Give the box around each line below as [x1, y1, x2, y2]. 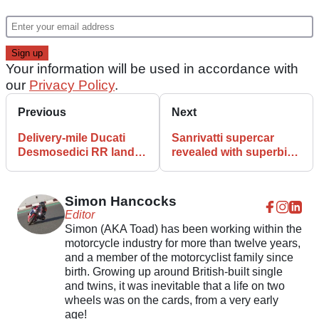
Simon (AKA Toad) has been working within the [64, 223, 302, 236]
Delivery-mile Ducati [18, 132, 125, 145]
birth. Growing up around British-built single [64, 266, 283, 278]
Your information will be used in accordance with [6, 61, 298, 77]
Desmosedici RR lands [18, 146, 141, 159]
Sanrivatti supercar [172, 132, 274, 145]
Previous [18, 106, 66, 119]
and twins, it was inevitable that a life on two [64, 280, 285, 293]
